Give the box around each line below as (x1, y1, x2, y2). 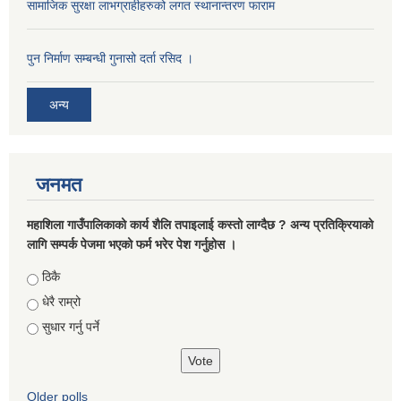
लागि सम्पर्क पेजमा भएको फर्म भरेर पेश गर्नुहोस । (27, 237, 236, 252)
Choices (27, 269, 77, 285)
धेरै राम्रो (42, 294, 81, 309)
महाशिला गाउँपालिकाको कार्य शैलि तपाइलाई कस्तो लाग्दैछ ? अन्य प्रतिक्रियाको (27, 218, 373, 233)
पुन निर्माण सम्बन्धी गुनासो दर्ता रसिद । (27, 51, 193, 66)
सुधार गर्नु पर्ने (42, 319, 99, 334)
